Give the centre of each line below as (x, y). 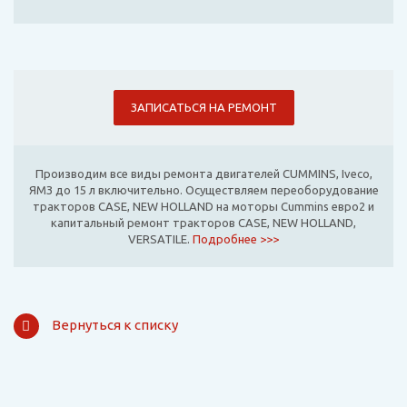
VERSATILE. (160, 239)
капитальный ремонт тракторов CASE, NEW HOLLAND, (203, 223)
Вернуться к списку (115, 325)
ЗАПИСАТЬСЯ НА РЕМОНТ (203, 108)
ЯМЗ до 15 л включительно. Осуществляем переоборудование (203, 190)
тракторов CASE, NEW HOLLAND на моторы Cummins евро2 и (203, 207)
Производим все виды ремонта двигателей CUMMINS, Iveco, (203, 174)
